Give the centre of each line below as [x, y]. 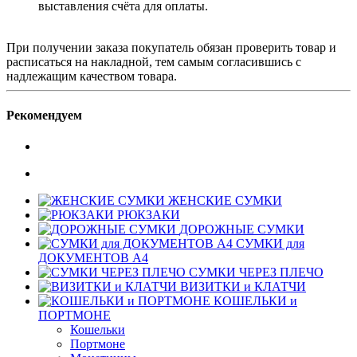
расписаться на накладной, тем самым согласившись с [154, 61]
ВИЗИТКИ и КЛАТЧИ [243, 287]
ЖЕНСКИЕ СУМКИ [225, 201]
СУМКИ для [270, 244]
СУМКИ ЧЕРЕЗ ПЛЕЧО [256, 273]
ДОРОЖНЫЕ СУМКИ [242, 229]
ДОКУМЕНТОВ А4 [93, 258]
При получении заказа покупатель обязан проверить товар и [171, 47]
